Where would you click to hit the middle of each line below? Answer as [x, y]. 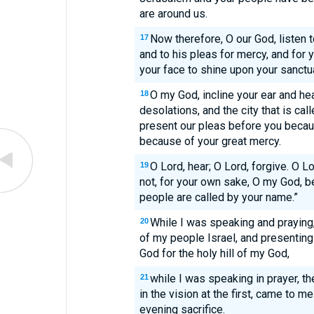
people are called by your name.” [218, 197]
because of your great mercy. [210, 141]
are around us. [173, 14]
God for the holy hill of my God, [214, 253]
